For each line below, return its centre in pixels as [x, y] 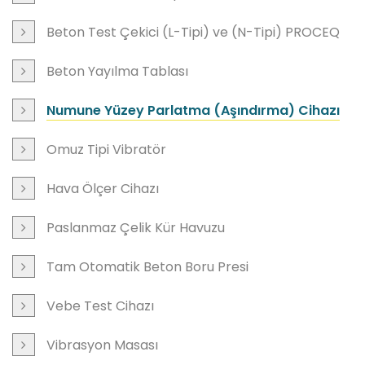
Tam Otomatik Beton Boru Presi [147, 266]
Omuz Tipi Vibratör [106, 149]
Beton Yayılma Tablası [117, 71]
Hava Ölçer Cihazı [103, 188]
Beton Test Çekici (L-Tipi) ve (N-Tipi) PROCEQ [193, 32]
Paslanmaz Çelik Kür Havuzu [136, 227]
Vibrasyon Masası [102, 345]
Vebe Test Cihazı [100, 306]
